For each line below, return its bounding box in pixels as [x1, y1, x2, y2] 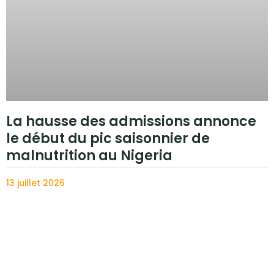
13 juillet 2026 [6, 177, 65, 190]
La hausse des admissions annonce [6, 112, 256, 131]
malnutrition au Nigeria [6, 146, 172, 166]
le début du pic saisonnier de [6, 129, 210, 149]
